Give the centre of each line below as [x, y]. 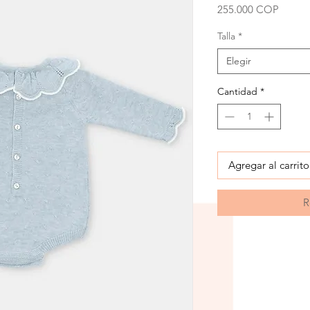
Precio [293, 9]
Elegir [239, 61]
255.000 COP [248, 10]
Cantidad [237, 92]
